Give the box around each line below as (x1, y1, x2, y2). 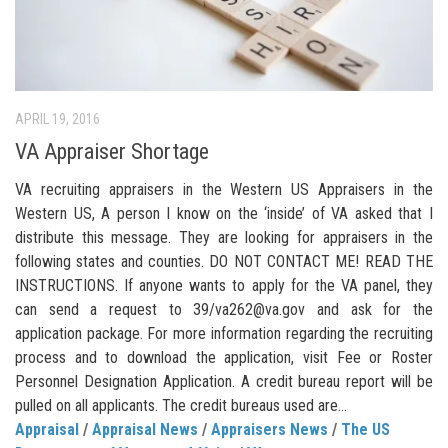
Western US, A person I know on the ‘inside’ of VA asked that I (15, 204, 433, 224)
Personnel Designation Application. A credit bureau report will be (15, 372, 433, 392)
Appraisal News (92, 420, 198, 440)
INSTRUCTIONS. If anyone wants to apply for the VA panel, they (15, 276, 433, 296)
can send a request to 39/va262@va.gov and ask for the (15, 300, 433, 320)
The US (341, 420, 390, 440)
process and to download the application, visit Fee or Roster (15, 348, 433, 368)
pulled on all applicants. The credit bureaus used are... (15, 396, 347, 416)
